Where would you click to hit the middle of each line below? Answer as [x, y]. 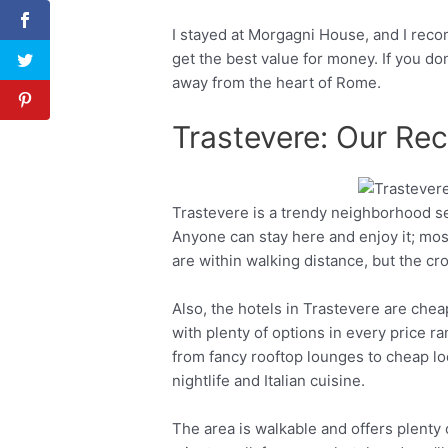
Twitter [393, 215]
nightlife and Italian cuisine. [271, 380]
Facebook [266, 215]
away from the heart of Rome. [279, 82]
